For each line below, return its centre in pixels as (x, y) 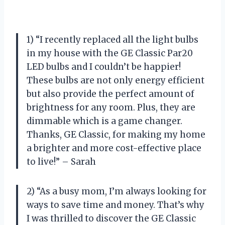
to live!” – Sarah (61, 161)
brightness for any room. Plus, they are (111, 107)
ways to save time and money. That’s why (116, 205)
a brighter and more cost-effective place (114, 148)
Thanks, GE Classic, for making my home (116, 134)
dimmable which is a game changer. (104, 121)
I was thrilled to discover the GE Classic (111, 218)
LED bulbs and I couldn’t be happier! (104, 67)
